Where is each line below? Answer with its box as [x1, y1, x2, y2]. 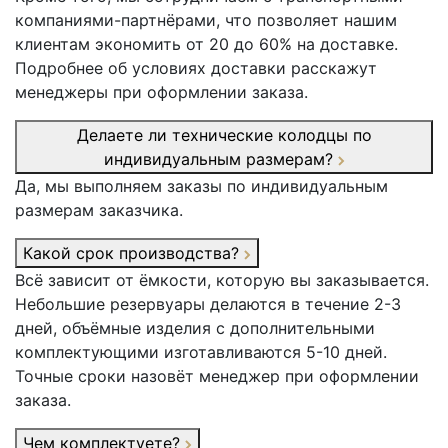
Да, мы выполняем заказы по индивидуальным [15, 176, 388, 197]
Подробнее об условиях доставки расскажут [15, 58, 377, 79]
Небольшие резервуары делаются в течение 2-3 [15, 294, 401, 315]
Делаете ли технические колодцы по [76, 125, 372, 146]
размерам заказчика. [15, 200, 183, 221]
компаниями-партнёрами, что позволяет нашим [15, 10, 397, 31]
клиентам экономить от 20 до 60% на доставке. [15, 34, 398, 55]
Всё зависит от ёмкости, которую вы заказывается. [15, 270, 429, 291]
